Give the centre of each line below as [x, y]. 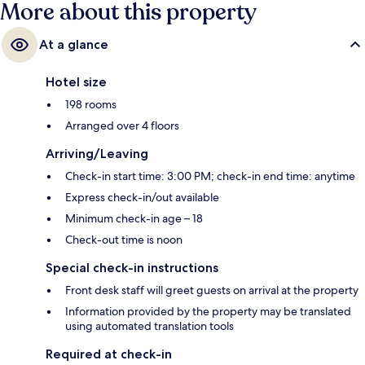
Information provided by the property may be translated [208, 311]
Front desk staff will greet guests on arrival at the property [212, 290]
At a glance [74, 44]
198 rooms [91, 104]
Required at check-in [109, 354]
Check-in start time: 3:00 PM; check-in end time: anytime [210, 176]
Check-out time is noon [124, 239]
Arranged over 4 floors [122, 125]
